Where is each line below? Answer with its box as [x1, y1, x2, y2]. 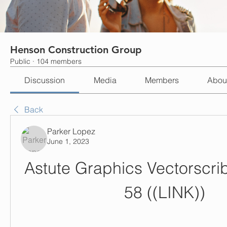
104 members [36, 57, 82, 66]
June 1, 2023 [47, 137, 89, 146]
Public [10, 57, 30, 66]
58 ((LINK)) [124, 182, 206, 202]
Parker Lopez [47, 126, 95, 136]
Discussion [24, 75, 65, 85]
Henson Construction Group [10, 44, 142, 56]
